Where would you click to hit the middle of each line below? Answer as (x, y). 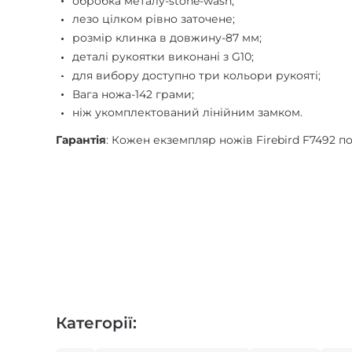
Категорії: (97, 323)
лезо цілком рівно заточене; (154, 19)
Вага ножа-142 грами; (134, 94)
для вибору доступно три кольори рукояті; (197, 75)
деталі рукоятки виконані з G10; (163, 56)
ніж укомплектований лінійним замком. (188, 113)
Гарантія (81, 140)
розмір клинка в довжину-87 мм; (167, 38)
